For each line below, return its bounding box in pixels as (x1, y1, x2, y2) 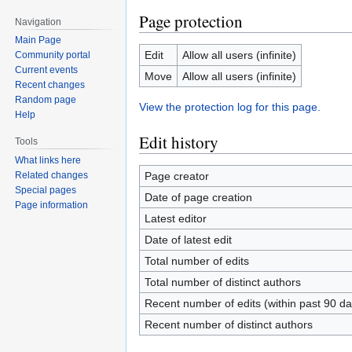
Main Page (15, 35, 62, 46)
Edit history (139, 131, 218, 153)
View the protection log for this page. (139, 101, 321, 113)
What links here (15, 155, 82, 167)
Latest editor (144, 212, 207, 225)
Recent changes (15, 79, 86, 91)
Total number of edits (144, 255, 249, 267)
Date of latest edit (144, 233, 232, 246)
